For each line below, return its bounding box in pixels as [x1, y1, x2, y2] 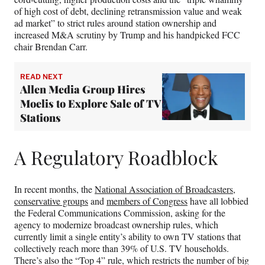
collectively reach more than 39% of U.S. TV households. [14, 242, 229, 255]
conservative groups [14, 195, 88, 208]
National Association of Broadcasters [95, 183, 233, 196]
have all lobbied [188, 195, 248, 208]
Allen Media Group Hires [20, 82, 146, 97]
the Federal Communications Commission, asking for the [14, 206, 225, 219]
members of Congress [106, 195, 188, 208]
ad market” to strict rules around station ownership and [14, 17, 216, 30]
